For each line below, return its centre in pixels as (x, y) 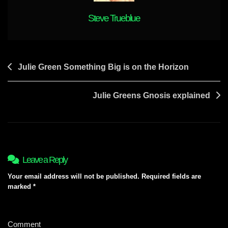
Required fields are (171, 176)
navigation (32, 82)
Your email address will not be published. (74, 176)
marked (20, 186)
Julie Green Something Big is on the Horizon (103, 67)
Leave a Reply (45, 160)
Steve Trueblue (114, 18)
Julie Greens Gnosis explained (151, 95)
